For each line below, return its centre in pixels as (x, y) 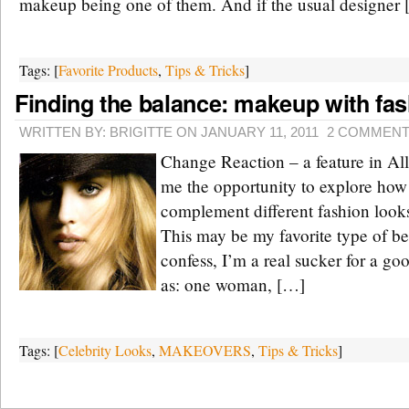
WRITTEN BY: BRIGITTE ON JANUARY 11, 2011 (169, 132)
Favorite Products (108, 70)
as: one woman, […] (233, 284)
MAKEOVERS (205, 350)
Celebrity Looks (105, 350)
